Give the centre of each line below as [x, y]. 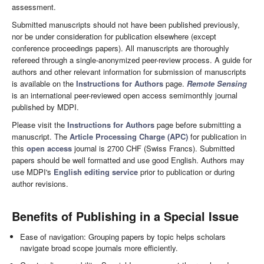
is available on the [44, 83]
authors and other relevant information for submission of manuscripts [129, 71]
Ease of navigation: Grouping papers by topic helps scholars [123, 236]
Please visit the [39, 124]
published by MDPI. [45, 107]
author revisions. [40, 183]
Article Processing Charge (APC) [129, 136]
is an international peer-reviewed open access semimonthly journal [125, 95]
